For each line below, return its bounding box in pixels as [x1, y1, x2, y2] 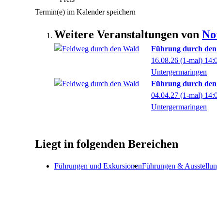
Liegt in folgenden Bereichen [35, 138, 178, 150]
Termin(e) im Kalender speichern [35, 8, 136, 16]
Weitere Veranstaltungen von [54, 28, 202, 41]
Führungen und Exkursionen [54, 162, 142, 170]
